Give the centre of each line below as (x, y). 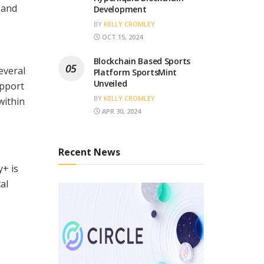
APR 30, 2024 (120, 111)
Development (120, 9)
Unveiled (110, 83)
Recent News (89, 152)
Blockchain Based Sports (142, 61)
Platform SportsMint (135, 72)
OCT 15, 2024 (121, 37)
